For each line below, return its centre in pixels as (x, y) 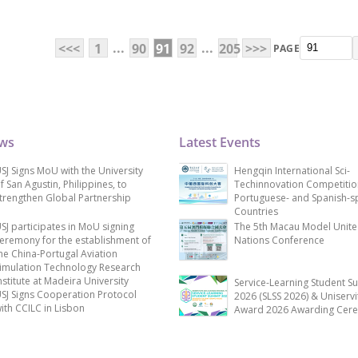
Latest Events (220, 143)
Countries (256, 212)
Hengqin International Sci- (292, 171)
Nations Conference (279, 241)
